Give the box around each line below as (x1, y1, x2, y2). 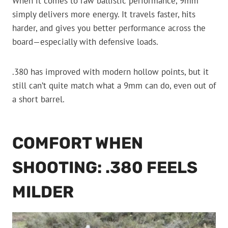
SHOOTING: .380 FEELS (12, 158, 197, 178)
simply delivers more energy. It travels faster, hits (12, 9, 195, 20)
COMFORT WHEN (12, 133, 143, 153)
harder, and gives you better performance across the (12, 22, 206, 34)
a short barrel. (12, 94, 65, 105)
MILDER (12, 182, 74, 202)
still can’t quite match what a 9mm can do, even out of (12, 80, 216, 92)
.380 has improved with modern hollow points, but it (12, 66, 209, 78)
